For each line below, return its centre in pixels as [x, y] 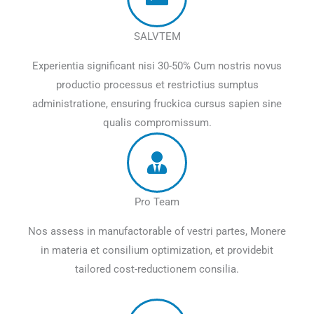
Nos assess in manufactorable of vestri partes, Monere [157, 232]
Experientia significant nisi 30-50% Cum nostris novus [157, 66]
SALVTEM [157, 37]
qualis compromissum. [157, 123]
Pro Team [157, 202]
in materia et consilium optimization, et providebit [157, 251]
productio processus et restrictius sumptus [157, 85]
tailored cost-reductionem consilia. [157, 269]
